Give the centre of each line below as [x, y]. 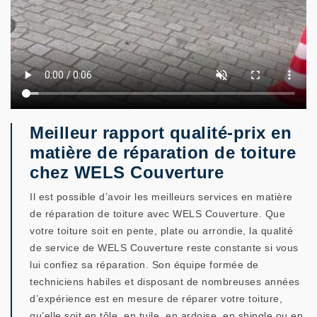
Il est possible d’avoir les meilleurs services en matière [161, 197]
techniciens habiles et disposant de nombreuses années [165, 282]
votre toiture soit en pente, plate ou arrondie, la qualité [161, 231]
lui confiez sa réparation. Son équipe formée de [144, 265]
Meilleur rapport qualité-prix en [161, 133]
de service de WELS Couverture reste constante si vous [164, 248]
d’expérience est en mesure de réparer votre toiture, [156, 299]
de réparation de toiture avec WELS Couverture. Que [157, 214]
